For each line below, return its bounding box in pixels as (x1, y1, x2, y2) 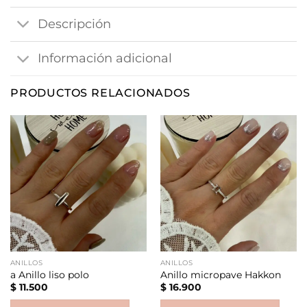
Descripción (38, 16, 112, 32)
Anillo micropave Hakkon (160, 269, 281, 280)
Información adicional (38, 51, 173, 66)
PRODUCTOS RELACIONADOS (10, 86, 191, 99)
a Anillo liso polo (10, 269, 89, 280)
